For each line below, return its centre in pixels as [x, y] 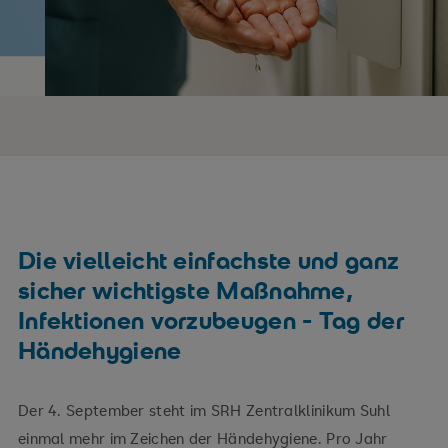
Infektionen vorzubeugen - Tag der [210, 320]
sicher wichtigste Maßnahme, [185, 290]
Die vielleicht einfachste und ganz [208, 260]
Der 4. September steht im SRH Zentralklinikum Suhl [203, 409]
